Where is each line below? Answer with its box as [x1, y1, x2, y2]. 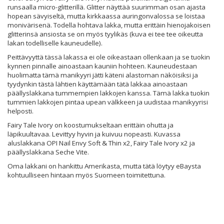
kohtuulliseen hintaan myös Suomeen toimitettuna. [7, 170, 165, 179]
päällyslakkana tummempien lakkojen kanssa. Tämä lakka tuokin [7, 88, 209, 97]
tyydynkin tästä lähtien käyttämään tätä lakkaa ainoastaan [7, 79, 187, 88]
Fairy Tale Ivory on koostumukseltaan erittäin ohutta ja [7, 120, 173, 129]
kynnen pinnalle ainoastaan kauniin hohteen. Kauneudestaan [7, 61, 197, 70]
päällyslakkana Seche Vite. [7, 147, 89, 156]
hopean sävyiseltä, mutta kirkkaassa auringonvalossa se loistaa [7, 11, 205, 20]
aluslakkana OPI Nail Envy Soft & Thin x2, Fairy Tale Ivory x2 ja [7, 138, 195, 147]
